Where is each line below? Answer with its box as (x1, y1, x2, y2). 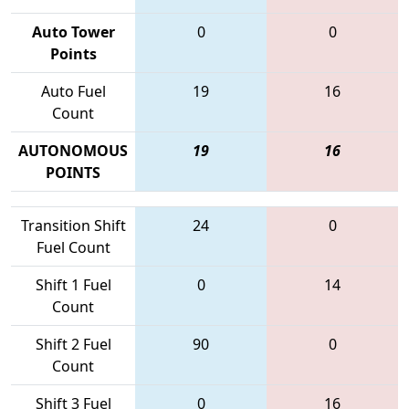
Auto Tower (31, 21, 115, 42)
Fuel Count (36, 236, 110, 257)
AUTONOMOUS (18, 140, 128, 161)
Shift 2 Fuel (35, 333, 111, 354)
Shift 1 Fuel (35, 274, 111, 295)
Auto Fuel (40, 80, 106, 101)
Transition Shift (20, 215, 126, 236)
